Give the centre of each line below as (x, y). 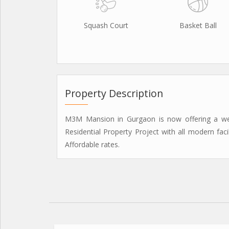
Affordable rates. (92, 144)
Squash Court (106, 25)
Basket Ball (198, 25)
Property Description (114, 93)
